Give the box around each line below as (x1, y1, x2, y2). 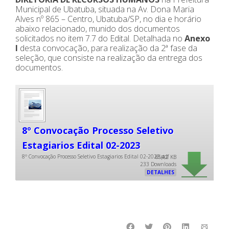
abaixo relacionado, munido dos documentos (15, 23, 180, 34)
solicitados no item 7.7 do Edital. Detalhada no (15, 33, 185, 44)
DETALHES (147, 169, 174, 176)
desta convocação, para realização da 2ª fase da (18, 42, 197, 54)
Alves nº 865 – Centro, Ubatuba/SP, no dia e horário (15, 13, 201, 25)
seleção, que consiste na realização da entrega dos (15, 52, 202, 63)
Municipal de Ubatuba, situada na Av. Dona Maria (15, 4, 194, 15)
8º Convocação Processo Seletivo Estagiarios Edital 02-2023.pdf (22, 153, 169, 160)
